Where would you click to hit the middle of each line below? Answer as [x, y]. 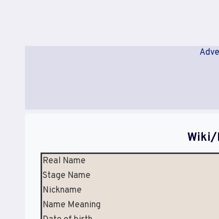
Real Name [64, 161]
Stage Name [66, 176]
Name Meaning [72, 205]
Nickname [62, 190]
